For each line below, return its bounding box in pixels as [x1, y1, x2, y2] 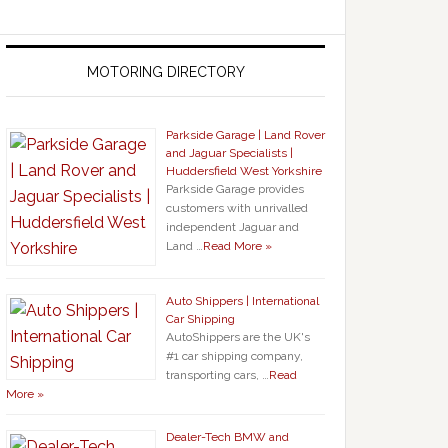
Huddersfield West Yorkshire [166, 164, 322, 178]
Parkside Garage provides [166, 182, 304, 196]
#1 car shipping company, [166, 349, 303, 363]
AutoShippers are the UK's [166, 330, 310, 344]
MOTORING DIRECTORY [86, 64, 245, 80]
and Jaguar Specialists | [166, 146, 293, 160]
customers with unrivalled [166, 201, 308, 215]
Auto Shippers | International [166, 294, 319, 308]
